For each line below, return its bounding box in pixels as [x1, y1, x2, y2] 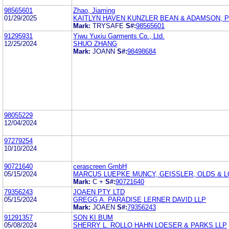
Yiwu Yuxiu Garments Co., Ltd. [73, 32, 165, 40]
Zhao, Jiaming [73, 6, 115, 14]
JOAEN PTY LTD [73, 188, 125, 196]
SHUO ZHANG [73, 39, 117, 48]
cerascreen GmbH [73, 162, 127, 170]
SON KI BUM [73, 213, 113, 221]
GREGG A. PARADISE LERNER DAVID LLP [73, 195, 206, 203]
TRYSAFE [93, 21, 124, 30]
